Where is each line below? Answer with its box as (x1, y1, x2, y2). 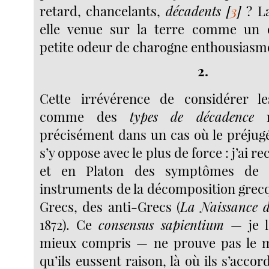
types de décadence (129, 107, 255, 125)
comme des (40, 107, 130, 125)
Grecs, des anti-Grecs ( (40, 197, 180, 216)
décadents (165, 2, 221, 20)
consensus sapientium (98, 215, 225, 234)
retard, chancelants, (40, 2, 166, 20)
